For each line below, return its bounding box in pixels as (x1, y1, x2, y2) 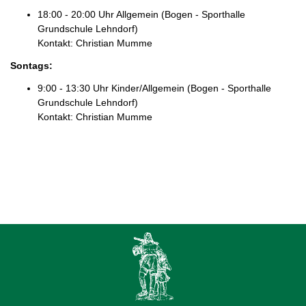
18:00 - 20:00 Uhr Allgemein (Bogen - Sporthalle (38, 8, 245, 20)
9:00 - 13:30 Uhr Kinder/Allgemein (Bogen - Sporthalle (38, 82, 271, 94)
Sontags (10, 59, 49, 71)
